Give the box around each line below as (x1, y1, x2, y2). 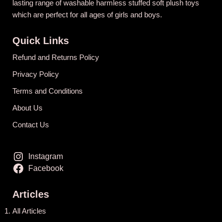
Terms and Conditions (12, 87, 83, 96)
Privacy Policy (12, 70, 59, 79)
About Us (12, 104, 43, 112)
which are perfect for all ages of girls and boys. (12, 10, 162, 19)
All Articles (12, 207, 46, 216)
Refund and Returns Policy (12, 53, 99, 62)
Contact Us (12, 120, 49, 129)
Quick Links (12, 35, 69, 47)
